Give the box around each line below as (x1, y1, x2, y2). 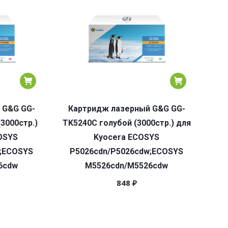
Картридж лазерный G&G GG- (68, 104, 185, 113)
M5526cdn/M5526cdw (85, 161, 168, 170)
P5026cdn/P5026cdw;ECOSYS (70, 147, 183, 156)
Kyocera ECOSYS (94, 132, 159, 142)
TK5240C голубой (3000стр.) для (62, 118, 191, 128)
